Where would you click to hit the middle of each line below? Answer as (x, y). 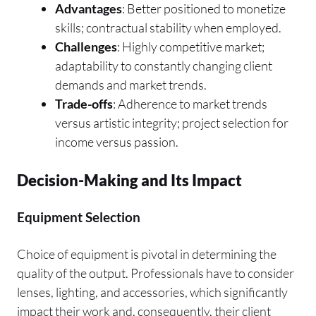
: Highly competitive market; (191, 46)
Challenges (86, 46)
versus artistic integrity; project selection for (172, 122)
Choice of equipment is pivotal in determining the (147, 254)
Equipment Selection (79, 217)
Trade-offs (84, 103)
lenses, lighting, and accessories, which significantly (152, 292)
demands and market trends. (131, 84)
